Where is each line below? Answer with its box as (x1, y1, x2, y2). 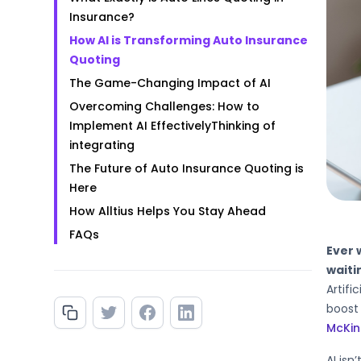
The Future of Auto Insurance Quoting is (69, 160, 305, 176)
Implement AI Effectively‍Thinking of (69, 118, 276, 134)
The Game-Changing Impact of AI (69, 75, 272, 91)
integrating (69, 137, 135, 153)
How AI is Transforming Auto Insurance (69, 32, 309, 48)
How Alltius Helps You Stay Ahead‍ (69, 203, 267, 219)
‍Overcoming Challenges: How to (69, 98, 260, 114)
